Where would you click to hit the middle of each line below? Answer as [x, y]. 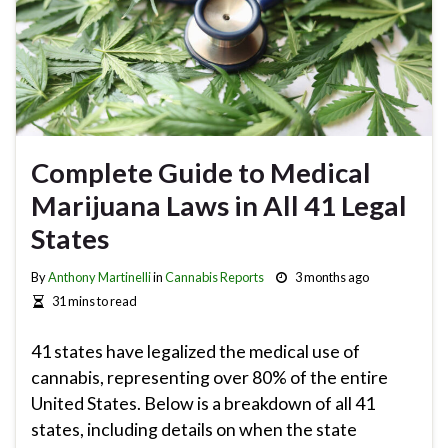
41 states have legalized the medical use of [195, 351]
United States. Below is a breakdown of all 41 [203, 403]
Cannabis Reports [214, 277]
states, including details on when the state [194, 429]
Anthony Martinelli [99, 277]
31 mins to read [94, 301]
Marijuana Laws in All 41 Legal [219, 206]
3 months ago [331, 277]
